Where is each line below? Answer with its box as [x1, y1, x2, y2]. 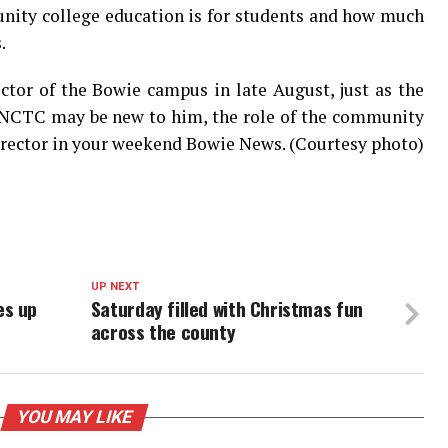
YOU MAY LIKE [13, 407, 135, 427]
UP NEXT [90, 280, 139, 293]
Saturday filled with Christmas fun [90, 294, 363, 323]
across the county [90, 317, 236, 346]
